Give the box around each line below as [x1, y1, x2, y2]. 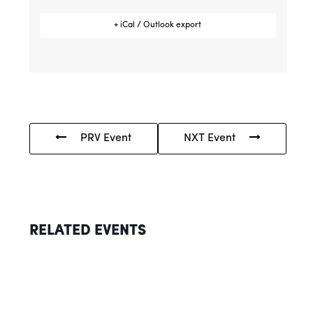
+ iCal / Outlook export [114, 20, 202, 29]
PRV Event [80, 132, 132, 144]
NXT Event [183, 132, 235, 144]
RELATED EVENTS [29, 223, 146, 238]
